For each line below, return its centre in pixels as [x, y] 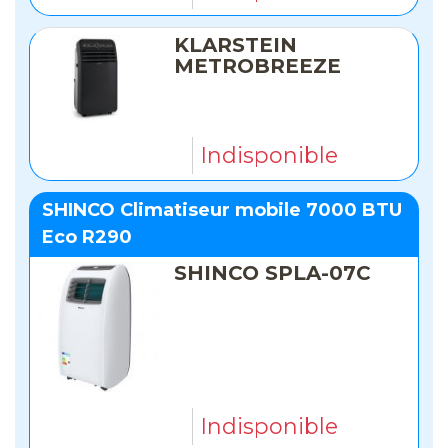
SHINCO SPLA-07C [273, 273]
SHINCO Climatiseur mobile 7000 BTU [222, 210]
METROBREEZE [258, 65]
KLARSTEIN [236, 44]
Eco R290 [87, 237]
